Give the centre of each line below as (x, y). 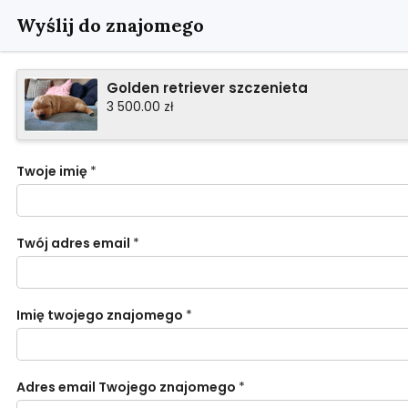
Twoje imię (52, 171)
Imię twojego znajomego (100, 315)
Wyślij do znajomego (110, 25)
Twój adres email (73, 243)
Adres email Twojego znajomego (126, 387)
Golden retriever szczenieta (207, 88)
